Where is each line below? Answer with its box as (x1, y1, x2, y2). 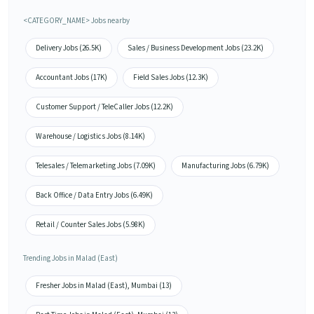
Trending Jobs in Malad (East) (23, 253, 118, 264)
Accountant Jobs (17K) (36, 72, 107, 83)
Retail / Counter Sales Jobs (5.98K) (36, 219, 145, 231)
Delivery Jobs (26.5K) (36, 43, 102, 54)
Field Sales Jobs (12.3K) (133, 72, 208, 83)
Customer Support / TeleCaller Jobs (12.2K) (36, 102, 173, 113)
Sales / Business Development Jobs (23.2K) (128, 43, 264, 54)
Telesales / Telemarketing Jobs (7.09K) (36, 161, 156, 172)
